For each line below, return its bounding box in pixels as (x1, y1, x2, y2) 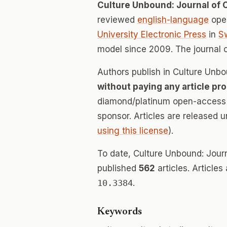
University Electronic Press (97, 29, 206, 40)
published (97, 163, 139, 173)
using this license (97, 126, 168, 136)
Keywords (97, 207, 142, 217)
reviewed (97, 15, 137, 25)
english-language (137, 15, 209, 25)
